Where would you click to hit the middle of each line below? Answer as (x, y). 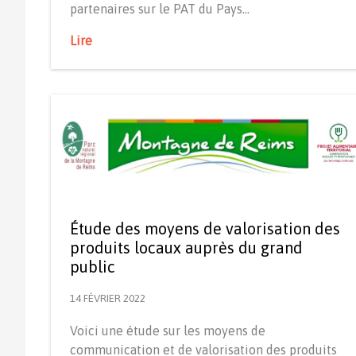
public (93, 266)
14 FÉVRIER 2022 (108, 298)
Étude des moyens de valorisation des (205, 228)
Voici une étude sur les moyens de (168, 330)
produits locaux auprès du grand (186, 247)
